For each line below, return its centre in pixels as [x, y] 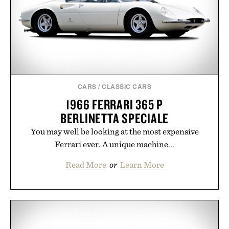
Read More [86, 165]
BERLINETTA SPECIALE [114, 118]
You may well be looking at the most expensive [114, 132]
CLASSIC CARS [127, 87]
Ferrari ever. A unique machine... [114, 144]
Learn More [142, 165]
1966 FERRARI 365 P [114, 105]
